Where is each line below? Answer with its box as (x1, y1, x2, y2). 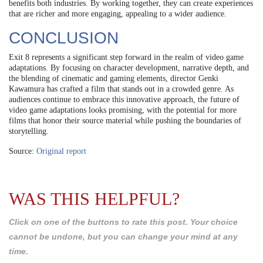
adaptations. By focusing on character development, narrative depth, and (9, 63, 249, 72)
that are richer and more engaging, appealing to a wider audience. (9, 9, 227, 18)
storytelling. (9, 126, 49, 136)
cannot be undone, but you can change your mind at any (9, 231, 238, 241)
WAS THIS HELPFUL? (9, 188, 180, 208)
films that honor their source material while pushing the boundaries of (9, 116, 241, 125)
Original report (36, 146, 86, 156)
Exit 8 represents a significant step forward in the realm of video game (9, 52, 244, 62)
